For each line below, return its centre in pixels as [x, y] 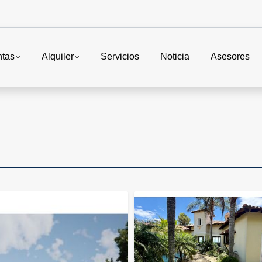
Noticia [175, 57]
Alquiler [57, 57]
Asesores [230, 57]
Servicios [120, 57]
